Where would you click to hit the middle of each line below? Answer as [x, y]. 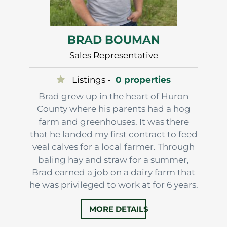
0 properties [143, 79]
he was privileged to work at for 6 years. [113, 185]
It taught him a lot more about [113, 197]
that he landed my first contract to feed [113, 134]
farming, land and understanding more [113, 210]
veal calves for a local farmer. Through [113, 147]
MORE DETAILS [119, 209]
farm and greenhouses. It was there [113, 121]
